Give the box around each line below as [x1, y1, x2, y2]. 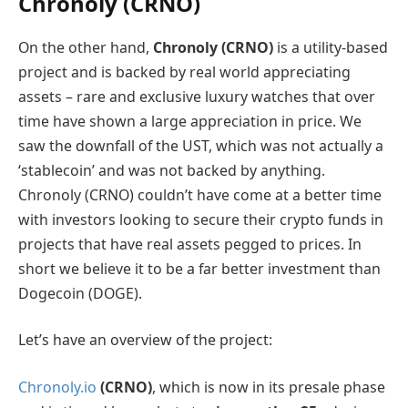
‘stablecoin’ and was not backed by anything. [18, 159, 325, 180]
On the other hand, [18, 36, 153, 57]
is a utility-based [273, 36, 388, 57]
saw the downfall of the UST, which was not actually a [18, 135, 383, 156]
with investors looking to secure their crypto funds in [18, 209, 383, 229]
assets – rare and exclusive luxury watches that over [18, 86, 375, 107]
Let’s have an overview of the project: [18, 330, 272, 351]
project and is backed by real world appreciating [18, 61, 351, 82]
